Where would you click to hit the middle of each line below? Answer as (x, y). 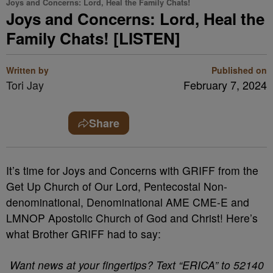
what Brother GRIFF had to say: (83, 234)
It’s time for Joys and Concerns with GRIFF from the (132, 170)
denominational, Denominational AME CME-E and (128, 202)
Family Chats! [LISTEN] (93, 38)
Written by (27, 70)
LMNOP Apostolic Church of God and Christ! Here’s (132, 218)
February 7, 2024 (225, 85)
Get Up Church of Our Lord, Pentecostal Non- (117, 186)
